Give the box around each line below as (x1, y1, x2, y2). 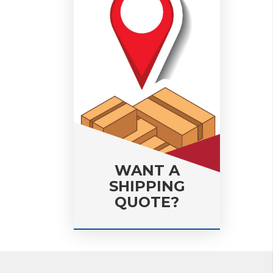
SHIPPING (108, 177, 185, 195)
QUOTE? (115, 193, 179, 211)
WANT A (114, 161, 180, 179)
